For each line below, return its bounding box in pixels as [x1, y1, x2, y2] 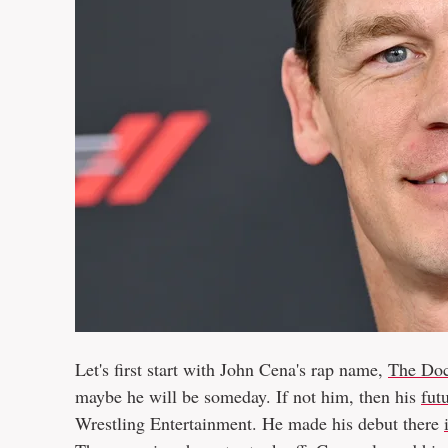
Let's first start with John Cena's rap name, [75, 357, 388, 381]
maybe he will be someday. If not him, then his [75, 384, 421, 408]
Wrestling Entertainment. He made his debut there [75, 411, 444, 435]
